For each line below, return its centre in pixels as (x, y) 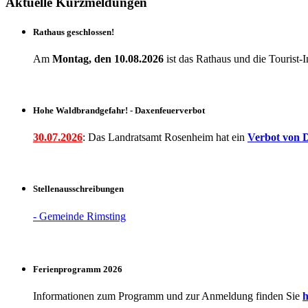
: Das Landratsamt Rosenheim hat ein (165, 137)
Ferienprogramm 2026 (78, 269)
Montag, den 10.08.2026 (108, 58)
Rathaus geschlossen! (74, 32)
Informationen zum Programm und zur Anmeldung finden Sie (168, 296)
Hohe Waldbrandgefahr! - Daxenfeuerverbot (119, 111)
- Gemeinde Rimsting (79, 216)
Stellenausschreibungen (78, 189)
